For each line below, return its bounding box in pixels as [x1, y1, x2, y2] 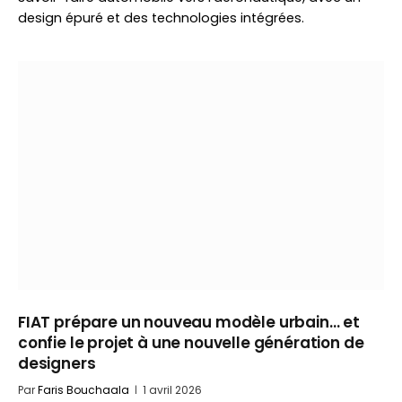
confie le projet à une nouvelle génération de [18, 332, 364, 354]
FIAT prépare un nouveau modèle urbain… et [18, 311, 361, 333]
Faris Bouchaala [38, 382, 129, 398]
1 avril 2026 [143, 382, 202, 398]
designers [18, 353, 96, 374]
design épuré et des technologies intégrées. [18, 9, 304, 27]
